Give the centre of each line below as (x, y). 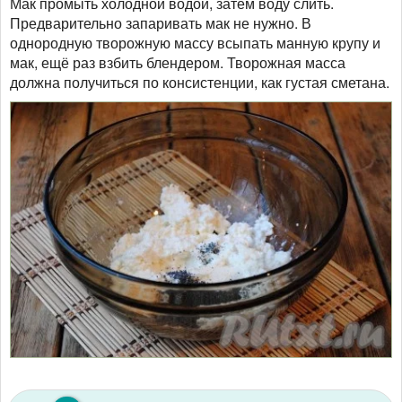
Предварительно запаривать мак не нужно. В (161, 22)
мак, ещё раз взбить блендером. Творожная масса (178, 62)
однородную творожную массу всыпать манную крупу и (195, 42)
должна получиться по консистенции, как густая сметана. (200, 82)
